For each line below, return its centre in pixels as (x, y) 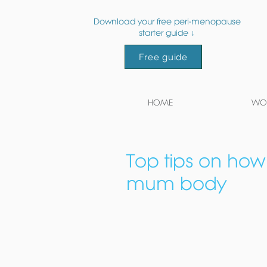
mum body (176, 183)
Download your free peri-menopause (167, 21)
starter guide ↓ (167, 33)
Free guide (163, 57)
